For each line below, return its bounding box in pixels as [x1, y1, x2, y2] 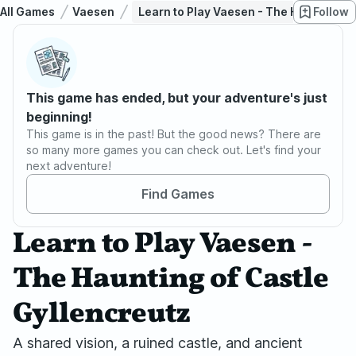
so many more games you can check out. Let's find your [26, 143, 321, 157]
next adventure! [26, 159, 111, 172]
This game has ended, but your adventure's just [26, 90, 327, 106]
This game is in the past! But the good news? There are [26, 127, 321, 141]
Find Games [141, 186, 215, 202]
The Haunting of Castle [13, 260, 329, 300]
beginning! [26, 109, 92, 125]
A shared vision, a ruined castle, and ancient [13, 335, 303, 351]
